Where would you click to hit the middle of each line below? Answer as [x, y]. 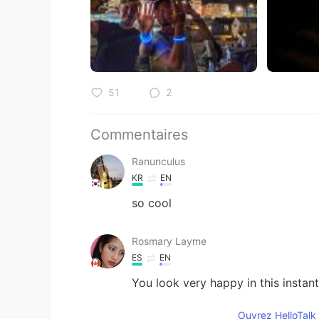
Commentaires [139, 134]
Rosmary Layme [169, 241]
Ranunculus [158, 161]
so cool [152, 203]
